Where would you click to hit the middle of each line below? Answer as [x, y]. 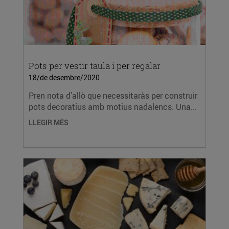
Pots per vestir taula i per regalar [95, 66]
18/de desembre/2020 [64, 77]
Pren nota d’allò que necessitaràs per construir [113, 96]
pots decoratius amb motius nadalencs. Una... [113, 107]
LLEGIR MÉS [49, 122]
